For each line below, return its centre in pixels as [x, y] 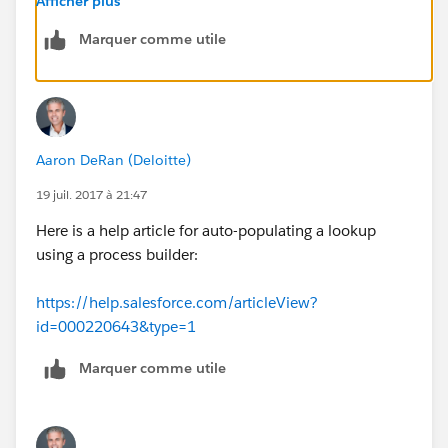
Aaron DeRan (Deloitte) [113, 159]
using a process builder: [117, 254]
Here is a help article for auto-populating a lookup [206, 230]
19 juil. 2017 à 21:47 [91, 194]
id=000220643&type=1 [116, 326]
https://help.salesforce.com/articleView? [177, 302]
